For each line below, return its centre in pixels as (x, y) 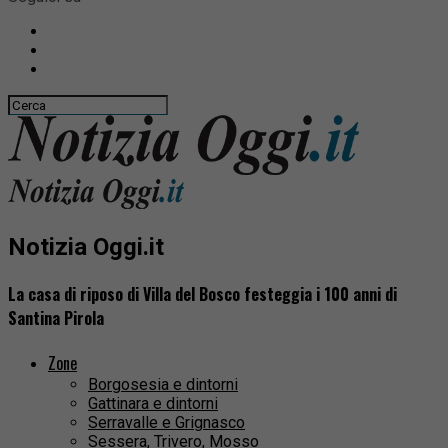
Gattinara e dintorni (153, 404)
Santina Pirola (56, 318)
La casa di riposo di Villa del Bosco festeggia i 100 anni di (202, 294)
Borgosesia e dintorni (163, 385)
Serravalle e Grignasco (166, 423)
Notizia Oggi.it (86, 246)
